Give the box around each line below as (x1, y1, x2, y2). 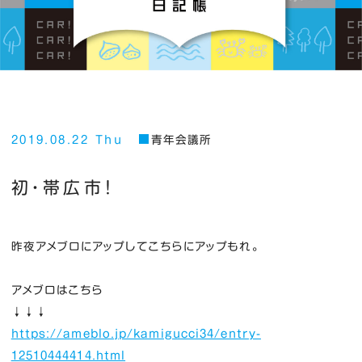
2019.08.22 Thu (11, 134, 124, 146)
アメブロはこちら (11, 284, 104, 296)
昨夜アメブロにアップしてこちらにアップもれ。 (11, 240, 260, 252)
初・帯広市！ (11, 179, 114, 196)
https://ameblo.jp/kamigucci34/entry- (11, 327, 261, 339)
